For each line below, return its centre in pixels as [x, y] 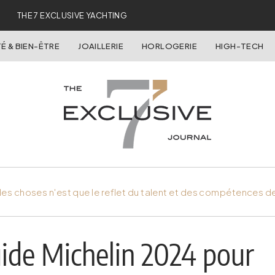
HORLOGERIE [169, 46]
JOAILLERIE [101, 46]
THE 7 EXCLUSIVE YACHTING [72, 15]
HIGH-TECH [239, 46]
